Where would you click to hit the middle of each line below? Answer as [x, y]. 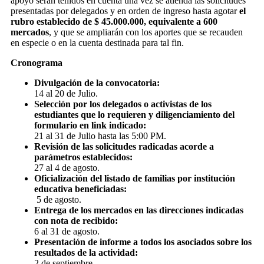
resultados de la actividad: [86, 252]
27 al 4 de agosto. [67, 167]
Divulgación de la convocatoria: [97, 82]
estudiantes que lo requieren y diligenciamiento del [134, 114]
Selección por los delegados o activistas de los [123, 104]
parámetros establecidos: [83, 157]
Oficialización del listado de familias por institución [135, 178]
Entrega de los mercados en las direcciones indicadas [139, 210]
